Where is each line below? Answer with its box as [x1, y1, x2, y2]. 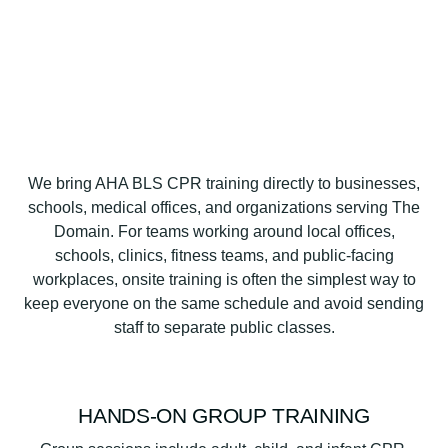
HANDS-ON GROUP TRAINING [78, 403, 370, 427]
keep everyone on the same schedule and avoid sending [24, 295, 424, 313]
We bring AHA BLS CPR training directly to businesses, [28, 175, 420, 193]
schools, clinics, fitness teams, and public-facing [54, 247, 394, 265]
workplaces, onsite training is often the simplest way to [32, 271, 416, 289]
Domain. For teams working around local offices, [53, 223, 395, 241]
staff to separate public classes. [113, 319, 335, 337]
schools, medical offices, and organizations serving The [28, 199, 420, 217]
